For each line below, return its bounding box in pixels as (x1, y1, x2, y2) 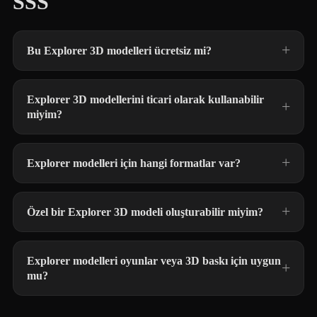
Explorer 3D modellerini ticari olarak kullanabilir (27, 93, 264, 105)
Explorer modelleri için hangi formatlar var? (27, 157, 241, 169)
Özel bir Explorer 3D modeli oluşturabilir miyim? (27, 206, 263, 218)
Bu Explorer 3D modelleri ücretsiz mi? (27, 45, 212, 57)
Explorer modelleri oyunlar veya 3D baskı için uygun (27, 255, 281, 267)
